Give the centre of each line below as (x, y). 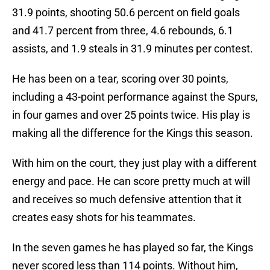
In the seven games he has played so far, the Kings (133, 248)
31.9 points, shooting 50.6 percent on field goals (126, 13)
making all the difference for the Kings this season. (134, 133)
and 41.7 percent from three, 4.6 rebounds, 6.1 (123, 31)
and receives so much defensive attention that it (127, 199)
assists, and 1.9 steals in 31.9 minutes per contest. (134, 49)
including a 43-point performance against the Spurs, (135, 97)
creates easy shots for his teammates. (105, 218)
